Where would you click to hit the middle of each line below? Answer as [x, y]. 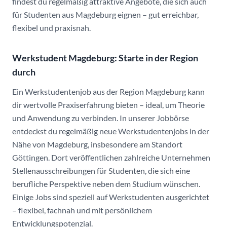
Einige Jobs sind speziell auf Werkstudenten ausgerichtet [111, 197]
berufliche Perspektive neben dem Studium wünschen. [106, 184]
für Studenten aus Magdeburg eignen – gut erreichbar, [105, 14]
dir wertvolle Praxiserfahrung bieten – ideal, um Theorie [108, 105]
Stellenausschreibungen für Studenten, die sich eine [101, 171]
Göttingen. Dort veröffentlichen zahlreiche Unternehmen [111, 157]
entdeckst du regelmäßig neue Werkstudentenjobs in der [111, 131]
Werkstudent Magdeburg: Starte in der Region [105, 58]
